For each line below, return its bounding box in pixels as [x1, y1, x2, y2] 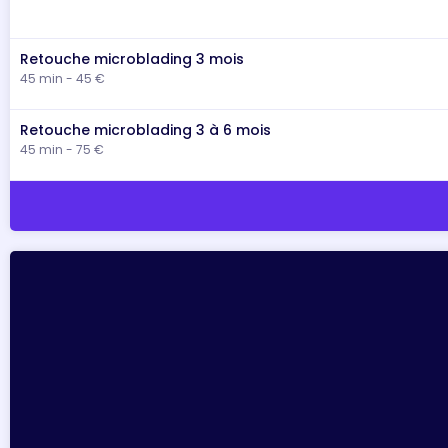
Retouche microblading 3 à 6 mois [20, 120, 271, 140]
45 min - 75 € [20, 141, 104, 158]
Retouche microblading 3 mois [20, 49, 244, 69]
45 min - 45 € [20, 70, 105, 87]
